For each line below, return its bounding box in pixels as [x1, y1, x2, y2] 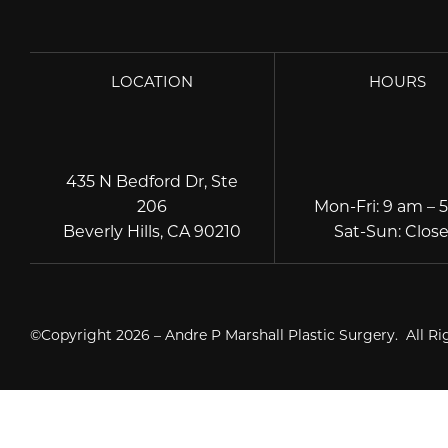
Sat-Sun [334, 220, 399, 242]
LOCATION [110, 71, 193, 92]
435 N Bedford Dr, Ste [65, 170, 238, 192]
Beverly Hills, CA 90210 [62, 220, 241, 242]
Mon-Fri [314, 195, 377, 217]
